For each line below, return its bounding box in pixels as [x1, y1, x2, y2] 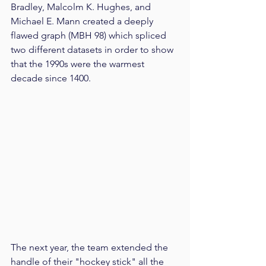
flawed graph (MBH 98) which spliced [11, 30, 169, 42]
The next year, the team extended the [11, 242, 170, 254]
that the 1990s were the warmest [11, 58, 147, 70]
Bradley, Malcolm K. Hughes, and [11, 1, 153, 13]
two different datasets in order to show [11, 44, 176, 56]
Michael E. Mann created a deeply [11, 15, 156, 27]
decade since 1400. [11, 72, 91, 84]
